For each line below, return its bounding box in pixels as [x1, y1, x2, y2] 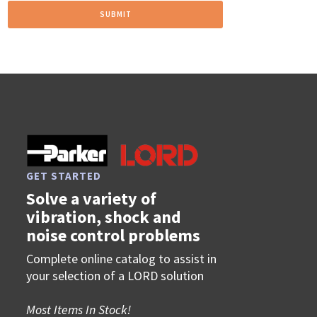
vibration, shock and [26, 205, 182, 228]
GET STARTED [26, 168, 102, 183]
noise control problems [26, 224, 201, 246]
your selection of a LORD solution [26, 267, 204, 284]
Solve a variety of [26, 187, 157, 209]
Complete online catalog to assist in [26, 250, 217, 267]
